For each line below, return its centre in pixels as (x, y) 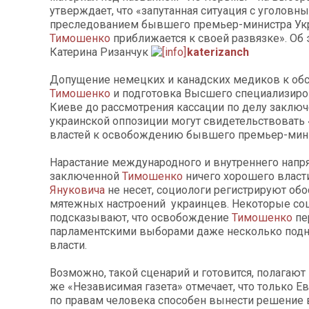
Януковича (77, 190)
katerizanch (218, 52)
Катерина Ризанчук (100, 52)
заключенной (86, 177)
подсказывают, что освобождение (141, 218)
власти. (68, 246)
